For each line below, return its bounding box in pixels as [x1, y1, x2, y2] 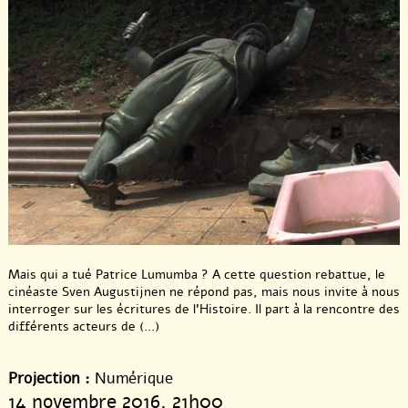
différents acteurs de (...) [8, 318, 159, 336]
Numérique [90, 368, 173, 390]
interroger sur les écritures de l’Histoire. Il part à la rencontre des [8, 301, 400, 319]
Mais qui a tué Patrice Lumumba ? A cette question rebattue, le [8, 266, 385, 284]
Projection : [8, 368, 90, 390]
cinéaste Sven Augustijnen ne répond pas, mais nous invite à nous [8, 283, 400, 301]
